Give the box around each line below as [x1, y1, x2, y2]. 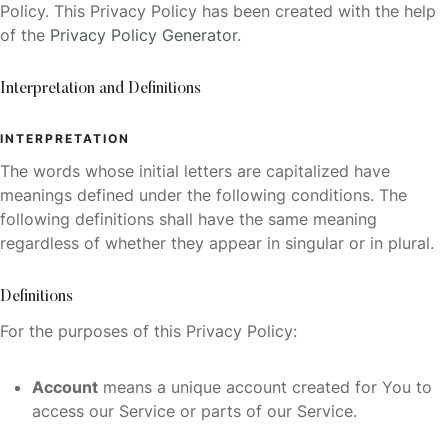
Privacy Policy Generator [50, 25, 237, 46]
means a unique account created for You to [98, 377, 432, 398]
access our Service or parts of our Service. [32, 401, 357, 422]
